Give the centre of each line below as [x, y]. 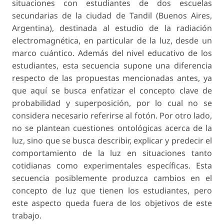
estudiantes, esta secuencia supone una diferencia [112, 65]
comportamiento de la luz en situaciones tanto [112, 153]
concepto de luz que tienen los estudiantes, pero [112, 190]
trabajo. [27, 215]
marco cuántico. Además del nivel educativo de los [112, 53]
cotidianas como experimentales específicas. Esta [112, 165]
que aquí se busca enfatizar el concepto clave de [112, 90]
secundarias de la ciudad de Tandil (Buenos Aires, [112, 15]
